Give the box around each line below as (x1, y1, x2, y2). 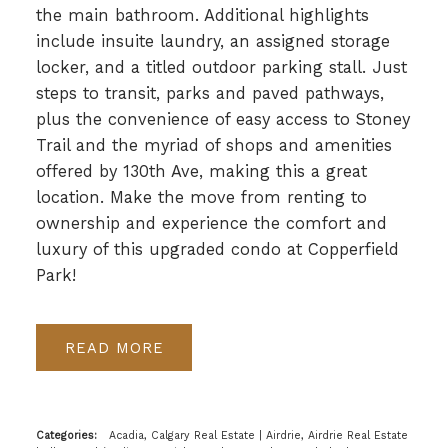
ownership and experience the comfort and (35, 213, 387, 233)
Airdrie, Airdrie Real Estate (265, 429, 408, 443)
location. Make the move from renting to (35, 187, 367, 207)
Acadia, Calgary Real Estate (108, 429, 259, 443)
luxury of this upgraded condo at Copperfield (35, 239, 399, 259)
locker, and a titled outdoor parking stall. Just (35, 57, 407, 77)
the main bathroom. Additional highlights (35, 5, 369, 25)
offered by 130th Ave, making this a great (35, 161, 367, 181)
